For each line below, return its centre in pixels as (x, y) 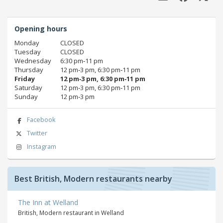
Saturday (28, 88)
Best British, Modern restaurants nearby (93, 178)
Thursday (29, 70)
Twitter (37, 133)
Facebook (41, 120)
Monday (27, 43)
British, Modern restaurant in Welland (71, 212)
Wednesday (33, 61)
